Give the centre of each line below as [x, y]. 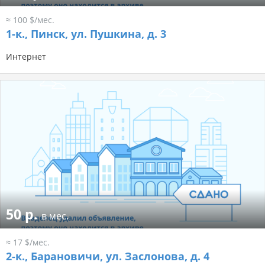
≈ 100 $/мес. [30, 20]
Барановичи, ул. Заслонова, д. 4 [119, 256]
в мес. [55, 216]
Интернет [26, 57]
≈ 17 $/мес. [28, 243]
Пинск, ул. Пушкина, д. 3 [97, 34]
